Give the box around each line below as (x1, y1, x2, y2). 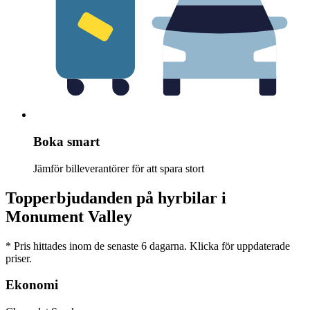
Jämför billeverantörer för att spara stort (33, 162, 204, 174)
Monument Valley (6, 207, 132, 226)
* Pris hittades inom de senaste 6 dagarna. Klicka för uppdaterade (6, 239, 290, 252)
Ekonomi (6, 277, 58, 293)
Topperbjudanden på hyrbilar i (6, 188, 226, 207)
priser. (6, 252, 32, 264)
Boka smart (33, 134, 100, 149)
